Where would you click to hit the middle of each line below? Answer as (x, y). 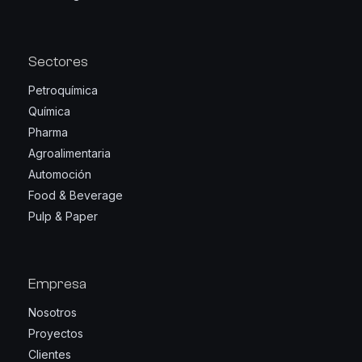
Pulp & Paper (63, 216)
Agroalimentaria (69, 153)
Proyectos (56, 333)
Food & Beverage (76, 195)
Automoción (60, 174)
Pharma (48, 132)
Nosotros (53, 312)
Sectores (58, 62)
